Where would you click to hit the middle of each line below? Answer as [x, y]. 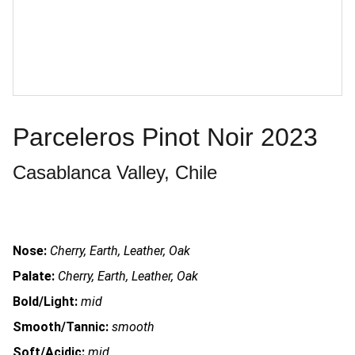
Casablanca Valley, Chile [115, 172]
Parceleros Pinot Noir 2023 [165, 137]
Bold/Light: [45, 302]
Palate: [34, 276]
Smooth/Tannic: [61, 327]
